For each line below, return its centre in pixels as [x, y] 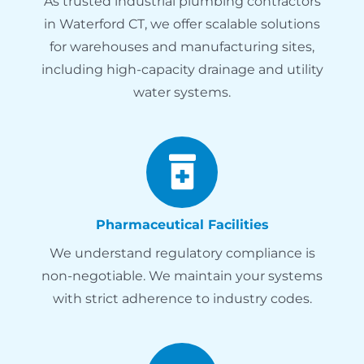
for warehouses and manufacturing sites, [182, 46]
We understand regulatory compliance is [182, 253]
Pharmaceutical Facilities [182, 224]
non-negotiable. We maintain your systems [182, 275]
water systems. [182, 92]
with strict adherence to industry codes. [182, 298]
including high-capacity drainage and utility [182, 69]
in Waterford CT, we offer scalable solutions [182, 24]
